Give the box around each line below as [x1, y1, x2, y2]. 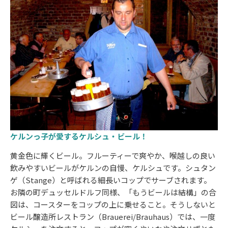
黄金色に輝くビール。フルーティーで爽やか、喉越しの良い [10, 150, 215, 161]
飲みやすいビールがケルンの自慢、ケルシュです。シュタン [10, 162, 216, 174]
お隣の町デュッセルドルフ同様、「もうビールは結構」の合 [10, 187, 216, 198]
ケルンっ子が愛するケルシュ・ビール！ [10, 130, 148, 141]
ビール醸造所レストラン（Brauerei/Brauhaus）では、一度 [10, 211, 215, 222]
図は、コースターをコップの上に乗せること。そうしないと [10, 199, 216, 210]
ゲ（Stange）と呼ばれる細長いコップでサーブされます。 [10, 175, 211, 186]
